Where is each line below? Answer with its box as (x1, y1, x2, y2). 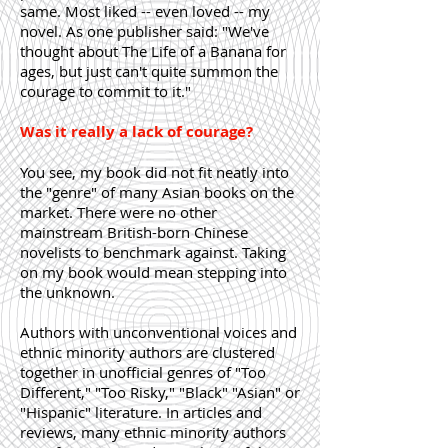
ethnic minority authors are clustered (20, 342, 275, 362)
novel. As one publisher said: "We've (20, 21, 269, 41)
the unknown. (20, 282, 115, 302)
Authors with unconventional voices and (20, 322, 297, 342)
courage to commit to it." (20, 81, 191, 101)
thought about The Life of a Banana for (20, 41, 286, 61)
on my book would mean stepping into (20, 262, 287, 282)
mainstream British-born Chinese (20, 222, 248, 242)
